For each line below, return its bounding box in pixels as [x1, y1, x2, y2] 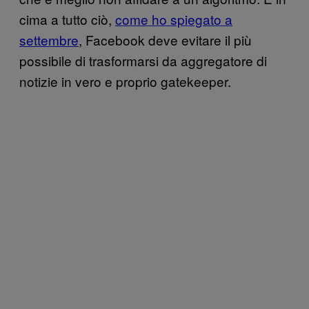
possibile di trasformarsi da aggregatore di [19, 50, 267, 70]
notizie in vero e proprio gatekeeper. [19, 71, 231, 90]
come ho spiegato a [115, 9, 232, 28]
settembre [19, 30, 79, 49]
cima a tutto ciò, [19, 9, 115, 28]
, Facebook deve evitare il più [79, 30, 252, 49]
